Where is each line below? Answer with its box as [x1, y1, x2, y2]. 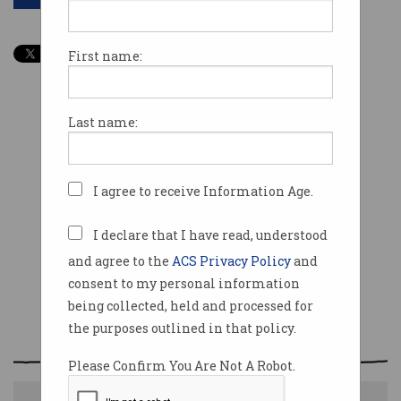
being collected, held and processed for [67, 297, 313, 315]
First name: [67, 47, 142, 65]
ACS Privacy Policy [171, 252, 294, 270]
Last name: [67, 114, 138, 132]
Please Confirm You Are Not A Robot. [67, 357, 295, 375]
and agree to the [67, 252, 172, 270]
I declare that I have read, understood [92, 226, 328, 244]
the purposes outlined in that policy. [67, 320, 296, 337]
